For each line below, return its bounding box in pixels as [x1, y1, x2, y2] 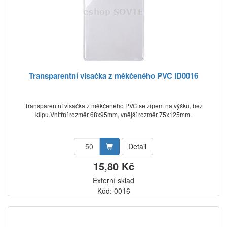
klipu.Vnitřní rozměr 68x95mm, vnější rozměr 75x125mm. [35, 110, 192, 119]
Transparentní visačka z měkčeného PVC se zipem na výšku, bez [24, 101, 203, 110]
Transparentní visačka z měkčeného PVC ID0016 [29, 70, 198, 81]
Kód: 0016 [97, 185, 130, 196]
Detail [128, 141, 146, 152]
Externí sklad [93, 175, 134, 185]
